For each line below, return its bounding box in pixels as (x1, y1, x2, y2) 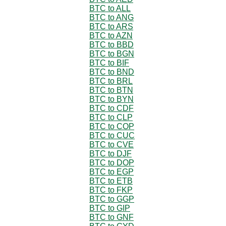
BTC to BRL (89, 76, 133, 85)
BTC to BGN (89, 49, 134, 58)
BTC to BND (89, 67, 134, 76)
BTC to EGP (89, 167, 134, 176)
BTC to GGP (89, 194, 134, 203)
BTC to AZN (89, 31, 133, 40)
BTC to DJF (89, 149, 132, 158)
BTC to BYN (89, 94, 134, 103)
